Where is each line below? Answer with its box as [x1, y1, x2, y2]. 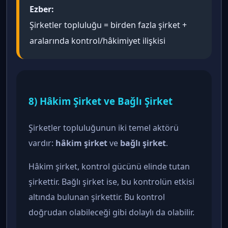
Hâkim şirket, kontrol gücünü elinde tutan [28, 160, 190, 172]
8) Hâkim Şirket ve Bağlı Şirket [28, 94, 173, 107]
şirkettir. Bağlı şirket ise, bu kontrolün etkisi [28, 176, 194, 187]
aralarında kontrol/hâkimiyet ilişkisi [30, 35, 165, 47]
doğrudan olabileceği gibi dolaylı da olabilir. [28, 206, 194, 218]
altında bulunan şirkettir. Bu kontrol [28, 191, 165, 203]
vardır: [28, 137, 55, 149]
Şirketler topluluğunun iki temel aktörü [28, 122, 179, 133]
